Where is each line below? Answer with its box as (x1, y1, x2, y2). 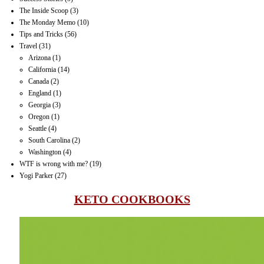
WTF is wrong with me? (19, 159, 88, 168)
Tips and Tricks (19, 29, 64, 38)
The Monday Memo (19, 18, 76, 27)
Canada (28, 77, 49, 85)
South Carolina (28, 136, 71, 144)
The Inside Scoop (19, 6, 69, 15)
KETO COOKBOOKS (74, 192, 190, 206)
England (28, 88, 52, 97)
